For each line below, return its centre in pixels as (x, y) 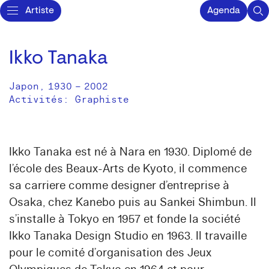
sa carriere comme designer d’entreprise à (119, 186)
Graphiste (102, 100)
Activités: (42, 100)
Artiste (40, 11)
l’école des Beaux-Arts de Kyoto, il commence (128, 169)
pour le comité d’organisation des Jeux (110, 253)
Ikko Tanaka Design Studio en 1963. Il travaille (128, 236)
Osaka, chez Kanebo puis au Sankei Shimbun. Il (133, 202)
